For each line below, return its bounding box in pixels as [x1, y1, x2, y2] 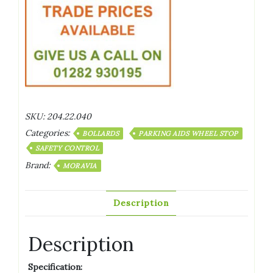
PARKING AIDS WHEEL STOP [138, 129, 238, 138]
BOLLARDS [82, 129, 119, 138]
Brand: [25, 159, 52, 171]
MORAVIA [63, 161, 97, 170]
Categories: [25, 127, 72, 138]
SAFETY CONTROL [35, 143, 99, 152]
